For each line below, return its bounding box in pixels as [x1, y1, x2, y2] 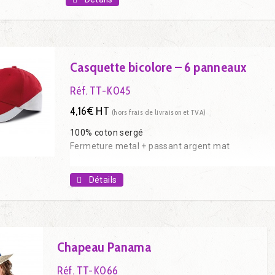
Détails [88, 174, 117, 185]
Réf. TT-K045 [70, 83, 131, 98]
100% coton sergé [70, 127, 144, 137]
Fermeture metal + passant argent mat [70, 141, 230, 151]
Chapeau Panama [56, 239, 152, 255]
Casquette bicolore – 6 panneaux [70, 58, 247, 76]
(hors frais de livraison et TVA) [111, 107, 206, 117]
